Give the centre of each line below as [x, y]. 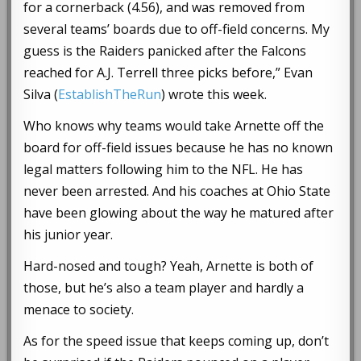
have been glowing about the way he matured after [179, 213]
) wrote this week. [214, 95]
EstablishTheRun [110, 95]
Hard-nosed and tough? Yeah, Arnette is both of [169, 266]
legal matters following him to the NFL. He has [164, 170]
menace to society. [79, 310]
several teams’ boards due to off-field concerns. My [177, 29]
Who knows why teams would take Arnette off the [174, 126]
